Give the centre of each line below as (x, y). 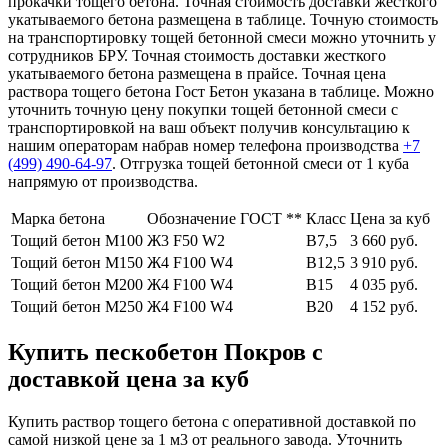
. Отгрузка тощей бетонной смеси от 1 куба (260, 164)
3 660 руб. (384, 241)
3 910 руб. (384, 263)
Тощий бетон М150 (77, 263)
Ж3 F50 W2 (186, 241)
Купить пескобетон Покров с (165, 351)
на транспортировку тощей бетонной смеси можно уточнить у (222, 38)
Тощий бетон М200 (77, 285)
